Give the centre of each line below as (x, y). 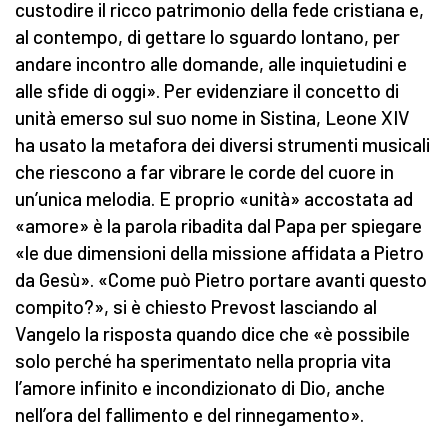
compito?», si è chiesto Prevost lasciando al (196, 307)
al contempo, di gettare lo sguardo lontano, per (207, 37)
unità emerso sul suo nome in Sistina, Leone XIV (212, 118)
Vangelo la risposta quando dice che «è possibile (212, 334)
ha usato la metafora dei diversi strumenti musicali (222, 145)
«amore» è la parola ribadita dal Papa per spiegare (218, 226)
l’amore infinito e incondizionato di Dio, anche (200, 388)
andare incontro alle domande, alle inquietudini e (211, 64)
